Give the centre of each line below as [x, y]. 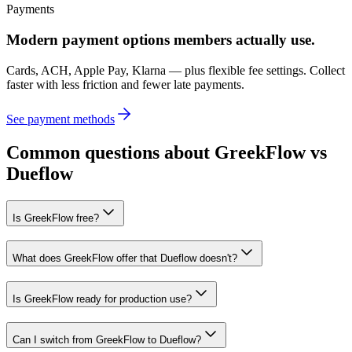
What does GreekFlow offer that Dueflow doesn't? [125, 258]
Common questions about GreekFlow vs [167, 152]
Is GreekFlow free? [56, 218]
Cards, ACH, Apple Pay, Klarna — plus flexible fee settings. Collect [176, 70]
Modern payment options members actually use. [161, 40]
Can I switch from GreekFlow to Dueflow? [107, 339]
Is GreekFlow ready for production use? [102, 299]
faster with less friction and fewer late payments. [125, 84]
